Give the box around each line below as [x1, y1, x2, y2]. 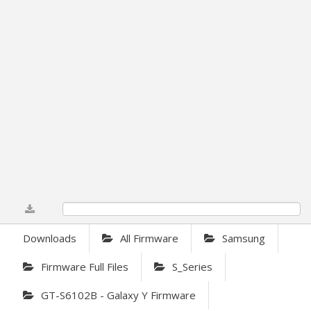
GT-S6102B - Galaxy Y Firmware [41, 288, 196, 303]
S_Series [172, 260, 212, 274]
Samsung [222, 231, 265, 246]
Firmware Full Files [41, 260, 128, 274]
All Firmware [120, 231, 178, 246]
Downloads [23, 231, 76, 246]
